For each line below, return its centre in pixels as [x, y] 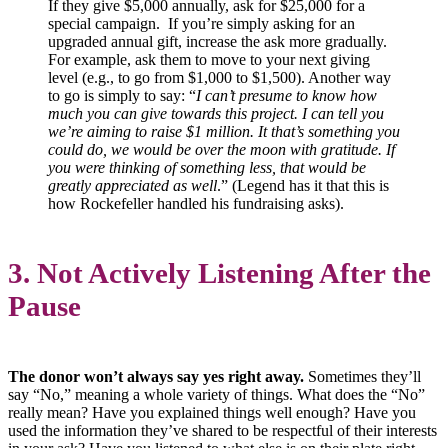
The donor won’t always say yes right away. [156, 377]
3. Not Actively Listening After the [219, 273]
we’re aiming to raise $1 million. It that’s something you [224, 131]
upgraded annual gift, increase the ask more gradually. [217, 41]
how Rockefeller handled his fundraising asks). [196, 203]
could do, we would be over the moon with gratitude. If [221, 149]
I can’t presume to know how [286, 95]
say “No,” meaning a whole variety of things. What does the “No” [216, 395]
